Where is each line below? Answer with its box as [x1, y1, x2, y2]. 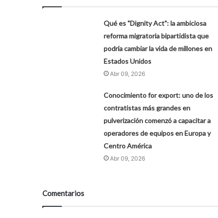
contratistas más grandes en [103, 103, 190, 112]
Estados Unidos [103, 56, 151, 65]
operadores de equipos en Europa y [103, 128, 211, 137]
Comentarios [42, 188, 84, 198]
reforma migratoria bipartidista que [103, 31, 209, 40]
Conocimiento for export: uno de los [103, 91, 213, 99]
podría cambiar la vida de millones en [103, 44, 212, 53]
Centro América [103, 141, 152, 150]
